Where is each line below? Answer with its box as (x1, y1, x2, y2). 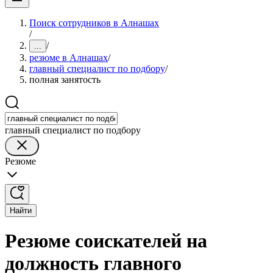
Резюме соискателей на (5, 230, 207, 252)
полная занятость (29, 74, 101, 85)
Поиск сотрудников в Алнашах (29, 18, 159, 28)
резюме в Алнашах (29, 52, 108, 63)
